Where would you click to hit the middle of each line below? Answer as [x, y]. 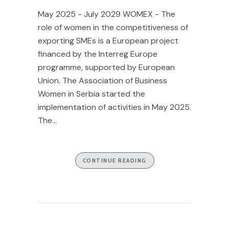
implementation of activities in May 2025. [114, 107]
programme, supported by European [106, 67]
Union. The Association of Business [102, 81]
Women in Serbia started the [91, 94]
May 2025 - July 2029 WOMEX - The [107, 14]
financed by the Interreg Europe [98, 54]
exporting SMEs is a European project [108, 41]
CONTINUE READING [114, 160]
